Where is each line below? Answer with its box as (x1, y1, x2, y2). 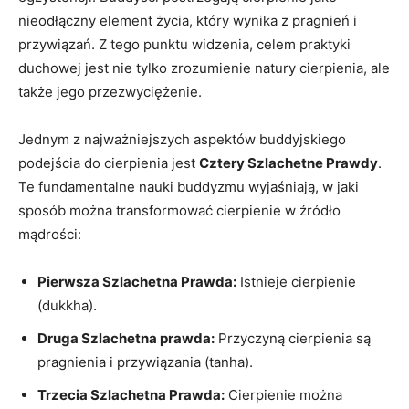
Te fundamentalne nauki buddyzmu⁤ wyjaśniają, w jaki (18, 177, 359, 195)
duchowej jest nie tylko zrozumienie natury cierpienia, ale (18, 58, 390, 77)
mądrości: (18, 225, 81, 243)
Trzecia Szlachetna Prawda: (37, 385, 225, 404)
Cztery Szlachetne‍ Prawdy (199, 153, 378, 172)
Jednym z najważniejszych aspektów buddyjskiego (18, 130, 346, 148)
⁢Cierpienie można (225, 385, 342, 404)
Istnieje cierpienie (236, 272, 356, 290)
